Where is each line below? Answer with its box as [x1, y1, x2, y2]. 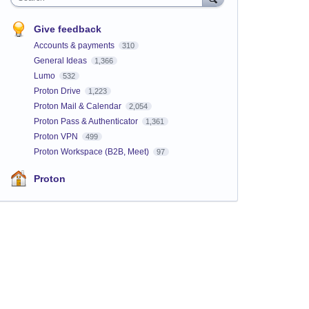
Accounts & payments [33, 40, 117, 50]
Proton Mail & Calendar [33, 101, 123, 111]
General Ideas [33, 55, 89, 66]
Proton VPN [33, 131, 80, 141]
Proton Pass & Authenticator [33, 116, 140, 126]
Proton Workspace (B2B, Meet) [33, 146, 151, 157]
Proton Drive [33, 86, 83, 96]
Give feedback [33, 23, 101, 34]
